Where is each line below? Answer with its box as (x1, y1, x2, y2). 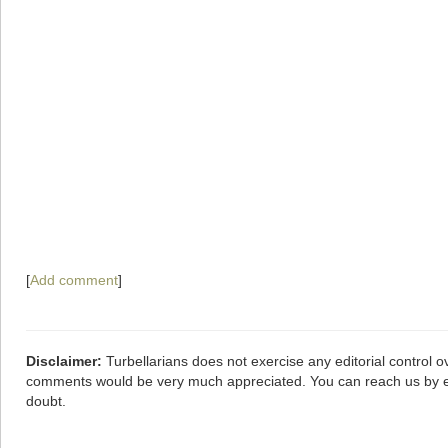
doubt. (26, 393, 66, 409)
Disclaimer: (26, 353, 102, 369)
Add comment (30, 272, 118, 288)
